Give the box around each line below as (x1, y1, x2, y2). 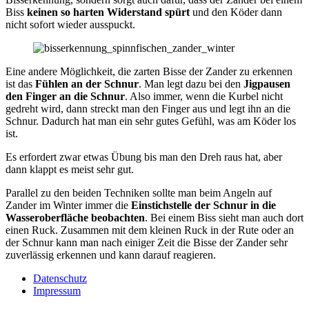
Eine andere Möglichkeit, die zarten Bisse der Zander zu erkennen (6, 65, 292, 77)
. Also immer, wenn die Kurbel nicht (125, 90, 283, 102)
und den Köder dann (190, 6, 282, 18)
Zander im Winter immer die (6, 199, 131, 211)
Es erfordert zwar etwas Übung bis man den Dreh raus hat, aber (6, 150, 282, 163)
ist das (6, 77, 35, 90)
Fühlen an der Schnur (35, 77, 139, 90)
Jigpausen (243, 77, 290, 90)
